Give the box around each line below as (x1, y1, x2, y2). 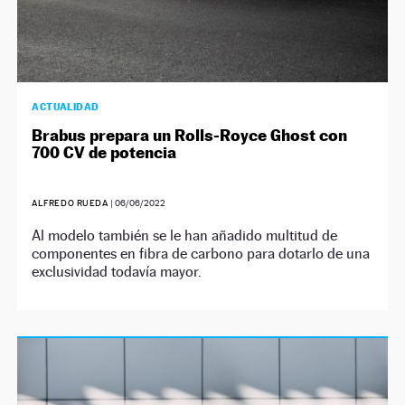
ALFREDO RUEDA (32, 197, 108, 208)
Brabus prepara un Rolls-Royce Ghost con (32, 125, 348, 145)
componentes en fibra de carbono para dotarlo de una (32, 244, 371, 262)
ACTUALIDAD (32, 99, 99, 113)
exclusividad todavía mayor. (32, 262, 202, 280)
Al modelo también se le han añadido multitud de (32, 226, 338, 244)
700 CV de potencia (32, 142, 177, 162)
